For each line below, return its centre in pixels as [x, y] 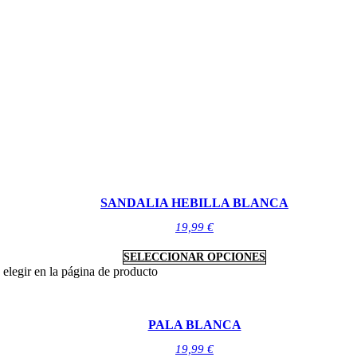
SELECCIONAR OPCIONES [194, 257]
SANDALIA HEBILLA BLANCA [194, 202]
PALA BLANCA [194, 325]
